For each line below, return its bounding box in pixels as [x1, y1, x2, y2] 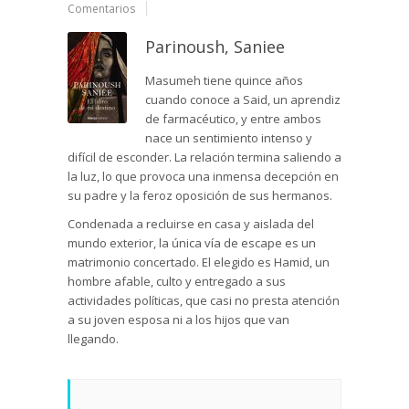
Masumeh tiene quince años [145, 72, 303, 89]
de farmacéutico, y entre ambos [145, 110, 321, 128]
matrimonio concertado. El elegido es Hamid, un [68, 254, 330, 271]
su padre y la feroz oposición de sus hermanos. [68, 187, 332, 204]
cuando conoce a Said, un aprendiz [145, 91, 341, 109]
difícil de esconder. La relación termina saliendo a [68, 149, 341, 166]
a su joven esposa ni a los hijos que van [68, 311, 289, 329]
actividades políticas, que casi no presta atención [68, 292, 340, 309]
